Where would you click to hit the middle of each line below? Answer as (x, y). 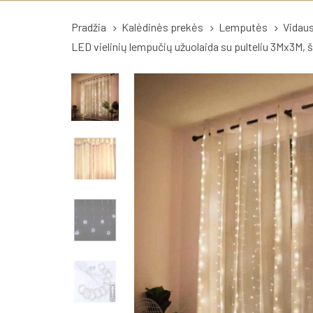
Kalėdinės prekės (162, 27)
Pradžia (89, 27)
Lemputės (243, 27)
